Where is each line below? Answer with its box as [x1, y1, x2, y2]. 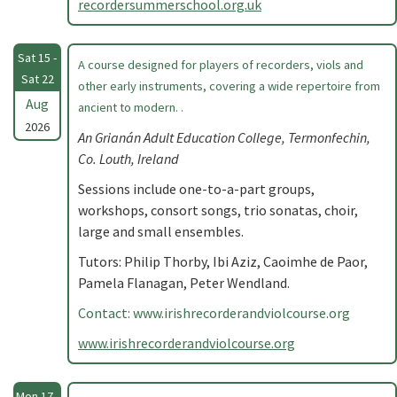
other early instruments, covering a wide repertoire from [78, 78, 380, 94]
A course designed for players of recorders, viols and [78, 57, 363, 73]
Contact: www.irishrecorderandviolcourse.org [78, 304, 350, 322]
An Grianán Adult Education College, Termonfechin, [78, 128, 370, 146]
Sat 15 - [18, 50, 57, 66]
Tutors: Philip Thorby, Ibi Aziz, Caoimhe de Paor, [78, 253, 368, 270]
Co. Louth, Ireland [78, 150, 179, 167]
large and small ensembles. [78, 222, 244, 240]
